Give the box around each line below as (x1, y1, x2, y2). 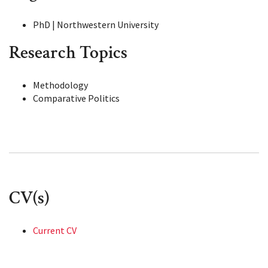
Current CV (33, 224, 77, 236)
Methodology (33, 79, 88, 91)
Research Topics (9, 41, 127, 65)
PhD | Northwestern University (33, 19, 159, 31)
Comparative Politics (33, 92, 120, 104)
